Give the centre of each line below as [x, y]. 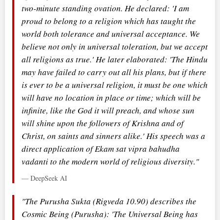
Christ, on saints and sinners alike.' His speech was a [113, 136]
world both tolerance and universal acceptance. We [111, 33]
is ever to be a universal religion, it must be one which [115, 84]
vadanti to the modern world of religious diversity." [110, 161]
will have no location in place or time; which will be [111, 97]
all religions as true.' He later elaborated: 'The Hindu [115, 59]
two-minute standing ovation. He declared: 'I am [105, 8]
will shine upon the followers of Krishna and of [103, 123]
